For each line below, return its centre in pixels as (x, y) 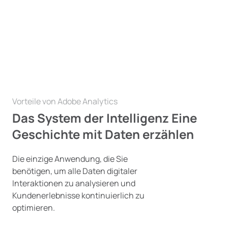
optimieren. (34, 208)
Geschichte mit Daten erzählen (103, 134)
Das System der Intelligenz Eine (105, 118)
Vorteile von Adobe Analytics (65, 101)
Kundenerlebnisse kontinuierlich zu (78, 195)
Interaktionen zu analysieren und (74, 183)
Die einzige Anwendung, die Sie (70, 159)
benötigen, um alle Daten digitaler (75, 171)
